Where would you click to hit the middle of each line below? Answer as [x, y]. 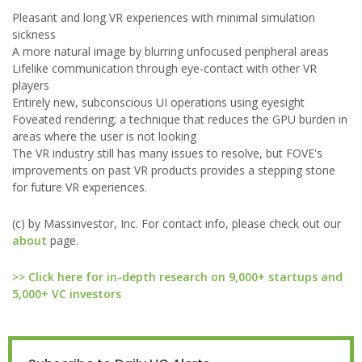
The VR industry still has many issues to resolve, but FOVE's [167, 153]
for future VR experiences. [80, 187]
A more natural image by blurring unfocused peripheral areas [170, 51]
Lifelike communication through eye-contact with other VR [164, 68]
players [31, 85]
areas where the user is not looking [104, 136]
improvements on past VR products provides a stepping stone [174, 170]
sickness [34, 34]
